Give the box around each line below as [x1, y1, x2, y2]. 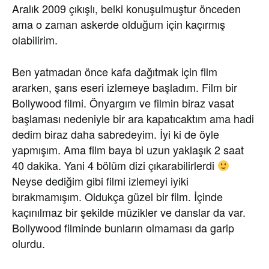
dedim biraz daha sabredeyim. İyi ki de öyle [12, 126, 219, 142]
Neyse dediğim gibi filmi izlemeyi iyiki [12, 173, 189, 189]
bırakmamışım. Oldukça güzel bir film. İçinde [12, 189, 223, 204]
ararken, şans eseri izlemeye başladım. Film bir [12, 79, 237, 95]
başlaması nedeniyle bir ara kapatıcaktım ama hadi [12, 110, 254, 126]
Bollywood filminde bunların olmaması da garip [12, 220, 237, 235]
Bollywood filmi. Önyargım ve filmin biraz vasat [12, 95, 234, 110]
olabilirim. [12, 32, 58, 47]
